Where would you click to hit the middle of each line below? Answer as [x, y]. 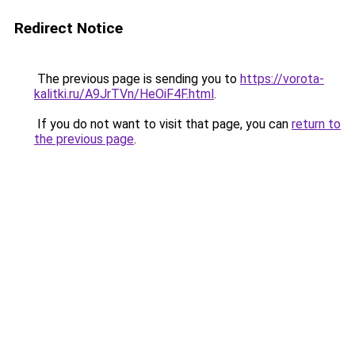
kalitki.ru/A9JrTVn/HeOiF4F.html [124, 94]
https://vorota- [282, 79]
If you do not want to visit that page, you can [163, 124]
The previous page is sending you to [137, 79]
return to [316, 124]
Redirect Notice [69, 28]
